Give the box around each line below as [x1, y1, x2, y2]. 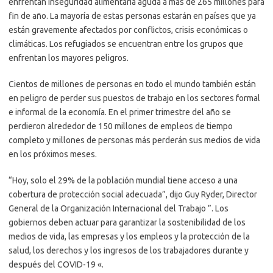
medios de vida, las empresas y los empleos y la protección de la [9, 231, 250, 241]
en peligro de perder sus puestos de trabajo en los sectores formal [9, 93, 260, 103]
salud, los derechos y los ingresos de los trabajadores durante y [9, 245, 249, 255]
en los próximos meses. [9, 149, 97, 159]
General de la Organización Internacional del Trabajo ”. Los [9, 203, 229, 213]
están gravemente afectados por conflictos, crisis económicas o [9, 24, 248, 35]
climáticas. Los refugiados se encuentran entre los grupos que [9, 38, 243, 49]
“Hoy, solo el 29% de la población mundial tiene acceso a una [9, 175, 238, 185]
